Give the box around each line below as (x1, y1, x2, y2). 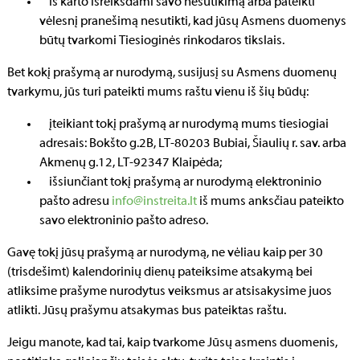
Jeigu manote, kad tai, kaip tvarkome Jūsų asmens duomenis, (7, 337, 337, 350)
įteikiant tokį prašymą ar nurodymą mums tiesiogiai (39, 118, 329, 131)
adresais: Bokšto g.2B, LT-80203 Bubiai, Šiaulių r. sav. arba (39, 137, 346, 150)
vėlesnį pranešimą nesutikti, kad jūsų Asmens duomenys (39, 15, 346, 28)
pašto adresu (39, 195, 112, 208)
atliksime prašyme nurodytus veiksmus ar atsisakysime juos (7, 285, 332, 298)
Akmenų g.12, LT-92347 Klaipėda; (39, 157, 222, 170)
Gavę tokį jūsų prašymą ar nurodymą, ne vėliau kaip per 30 (7, 247, 323, 260)
